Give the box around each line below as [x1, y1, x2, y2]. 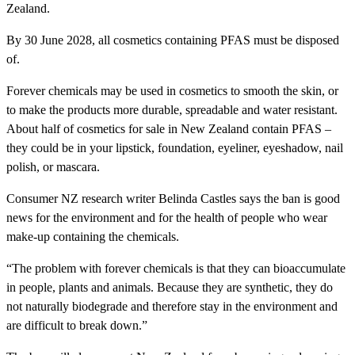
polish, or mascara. [6, 160, 100, 174]
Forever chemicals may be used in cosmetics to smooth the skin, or [6, 84, 338, 98]
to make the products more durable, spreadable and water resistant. [6, 103, 338, 117]
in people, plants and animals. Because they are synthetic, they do [6, 281, 333, 295]
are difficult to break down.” [6, 319, 147, 333]
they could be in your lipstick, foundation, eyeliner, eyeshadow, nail [6, 141, 343, 155]
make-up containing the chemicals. [6, 230, 179, 244]
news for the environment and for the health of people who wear [6, 211, 327, 225]
